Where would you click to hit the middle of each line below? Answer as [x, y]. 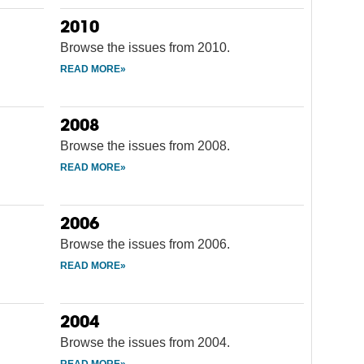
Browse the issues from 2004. [145, 342]
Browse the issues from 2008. [145, 145]
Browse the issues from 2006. [145, 244]
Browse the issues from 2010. [145, 47]
